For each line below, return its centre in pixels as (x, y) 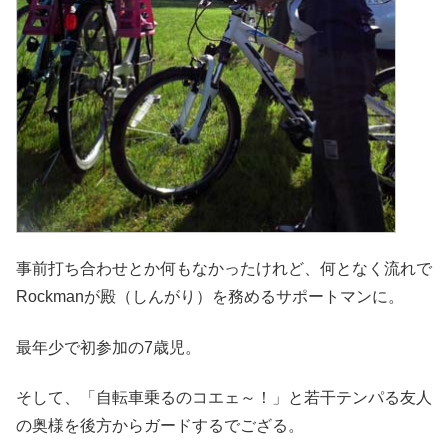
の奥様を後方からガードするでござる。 (160, 425)
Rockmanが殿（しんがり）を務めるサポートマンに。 (210, 297)
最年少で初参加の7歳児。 (108, 347)
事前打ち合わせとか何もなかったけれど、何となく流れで (224, 269)
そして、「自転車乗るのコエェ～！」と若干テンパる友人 (224, 397)
